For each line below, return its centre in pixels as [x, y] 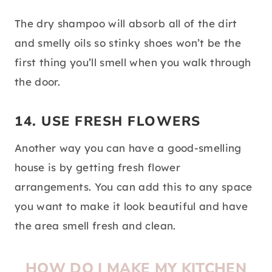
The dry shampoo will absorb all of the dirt [126, 24]
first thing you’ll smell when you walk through [133, 63]
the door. [38, 82]
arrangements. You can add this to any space [134, 187]
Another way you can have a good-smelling [128, 148]
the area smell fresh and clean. [95, 226]
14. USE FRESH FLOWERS [108, 122]
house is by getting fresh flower [97, 168]
